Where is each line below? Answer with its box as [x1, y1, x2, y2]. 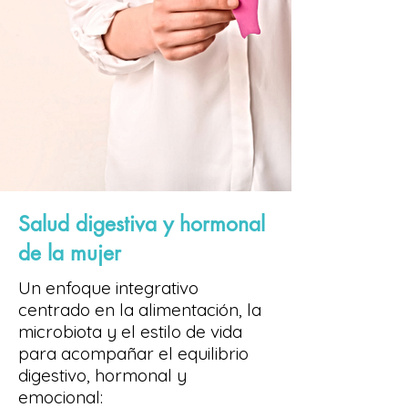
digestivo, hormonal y [18, 364, 187, 386]
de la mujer [18, 240, 121, 267]
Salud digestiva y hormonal [18, 210, 265, 238]
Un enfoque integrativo [18, 277, 199, 299]
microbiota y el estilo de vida [18, 321, 242, 342]
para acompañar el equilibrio [18, 342, 249, 364]
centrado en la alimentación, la [18, 299, 261, 321]
